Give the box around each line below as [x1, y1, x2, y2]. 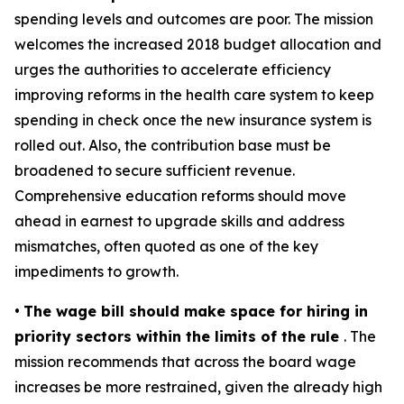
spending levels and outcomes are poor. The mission [14, 10, 373, 28]
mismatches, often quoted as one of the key [14, 237, 318, 255]
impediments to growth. [14, 262, 179, 280]
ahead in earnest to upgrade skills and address [14, 212, 344, 230]
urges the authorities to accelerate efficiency [14, 60, 331, 78]
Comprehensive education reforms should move [14, 187, 346, 205]
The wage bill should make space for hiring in [23, 302, 368, 320]
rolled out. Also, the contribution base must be [14, 136, 331, 154]
